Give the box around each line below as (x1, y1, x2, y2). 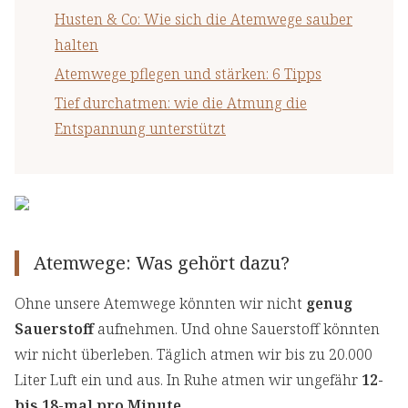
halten (55, 35, 98, 56)
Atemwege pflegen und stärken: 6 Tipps (55, 64, 321, 85)
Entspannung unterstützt (55, 118, 226, 139)
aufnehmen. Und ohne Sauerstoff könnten (94, 319, 380, 340)
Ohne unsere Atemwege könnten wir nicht (15, 293, 306, 314)
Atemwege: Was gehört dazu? (34, 250, 290, 276)
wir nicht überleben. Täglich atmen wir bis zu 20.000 (15, 344, 372, 365)
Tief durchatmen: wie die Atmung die (55, 93, 307, 114)
